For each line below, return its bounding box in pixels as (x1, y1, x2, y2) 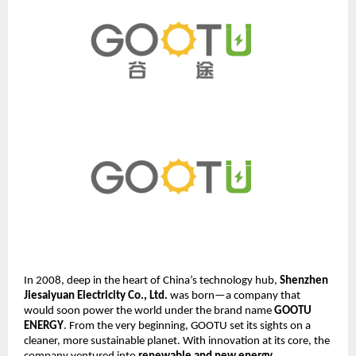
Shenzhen (280, 274, 328, 287)
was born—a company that (168, 289, 300, 302)
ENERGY (24, 319, 64, 332)
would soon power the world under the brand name (24, 304, 274, 317)
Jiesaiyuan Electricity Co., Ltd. (24, 289, 168, 302)
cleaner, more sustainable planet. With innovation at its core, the (24, 335, 330, 347)
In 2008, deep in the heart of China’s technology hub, (24, 274, 280, 287)
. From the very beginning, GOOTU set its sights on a (64, 319, 311, 332)
